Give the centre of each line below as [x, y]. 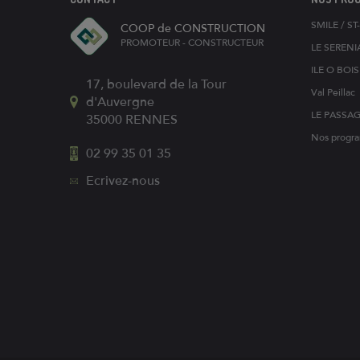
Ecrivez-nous [123, 181]
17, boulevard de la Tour [156, 84]
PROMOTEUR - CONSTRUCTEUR [192, 43]
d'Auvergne [120, 102]
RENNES [151, 120]
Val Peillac [333, 92]
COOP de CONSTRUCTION [193, 29]
